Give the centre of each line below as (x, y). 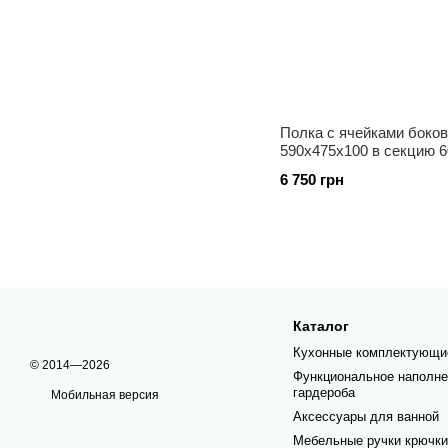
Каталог (320, 326)
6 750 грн (312, 179)
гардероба (323, 392)
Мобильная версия (103, 395)
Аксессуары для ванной (365, 416)
